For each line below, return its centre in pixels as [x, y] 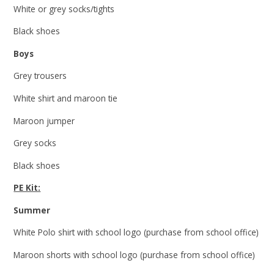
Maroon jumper [44, 120]
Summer [32, 210]
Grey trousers [40, 76]
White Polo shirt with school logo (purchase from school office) [136, 232]
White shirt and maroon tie [66, 98]
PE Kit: [27, 188]
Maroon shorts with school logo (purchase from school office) [135, 255]
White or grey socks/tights [64, 9]
